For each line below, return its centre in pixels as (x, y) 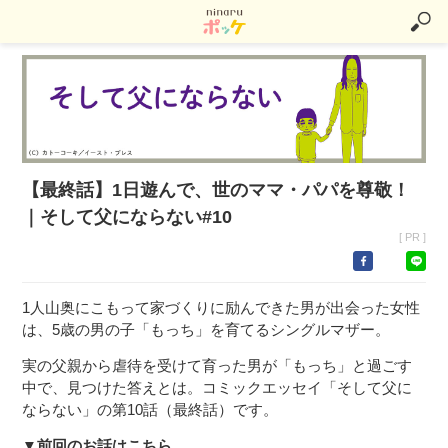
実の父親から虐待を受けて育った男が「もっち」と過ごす (217, 365)
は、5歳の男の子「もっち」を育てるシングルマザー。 (206, 329)
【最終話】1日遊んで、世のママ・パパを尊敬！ (216, 189)
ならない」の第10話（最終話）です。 (150, 409)
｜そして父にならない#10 (127, 216)
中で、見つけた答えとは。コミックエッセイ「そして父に (217, 387)
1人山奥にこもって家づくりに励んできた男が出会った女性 (221, 307)
